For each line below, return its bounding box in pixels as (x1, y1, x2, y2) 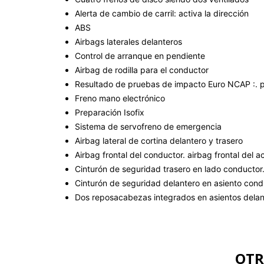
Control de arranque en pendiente (75, 50, 205, 61)
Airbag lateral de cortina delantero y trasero (75, 135, 243, 146)
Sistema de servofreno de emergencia (75, 121, 222, 131)
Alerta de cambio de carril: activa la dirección (75, 8, 249, 18)
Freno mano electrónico (75, 93, 165, 103)
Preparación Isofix (75, 107, 144, 117)
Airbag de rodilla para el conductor (75, 64, 209, 75)
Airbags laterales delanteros (75, 36, 182, 47)
